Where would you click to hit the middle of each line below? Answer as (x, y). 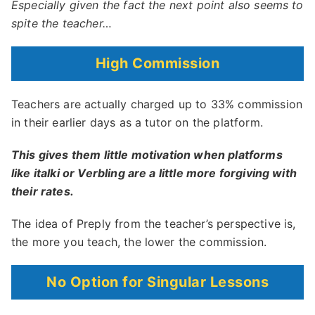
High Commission (157, 64)
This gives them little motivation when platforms (147, 155)
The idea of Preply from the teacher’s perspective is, (154, 224)
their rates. (43, 192)
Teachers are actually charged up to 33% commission (157, 104)
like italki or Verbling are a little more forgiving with (154, 173)
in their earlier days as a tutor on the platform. (137, 123)
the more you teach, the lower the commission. (139, 242)
